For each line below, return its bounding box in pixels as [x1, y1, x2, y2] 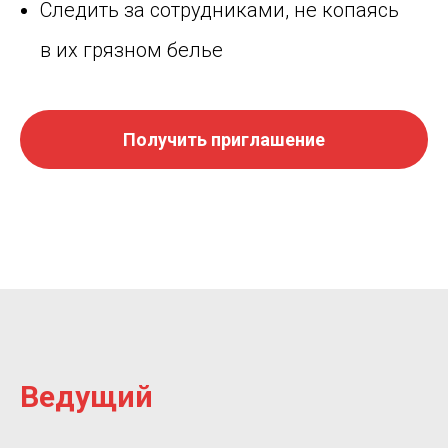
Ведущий [20, 379, 153, 415]
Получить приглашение [123, 128, 325, 150]
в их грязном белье [40, 37, 223, 62]
